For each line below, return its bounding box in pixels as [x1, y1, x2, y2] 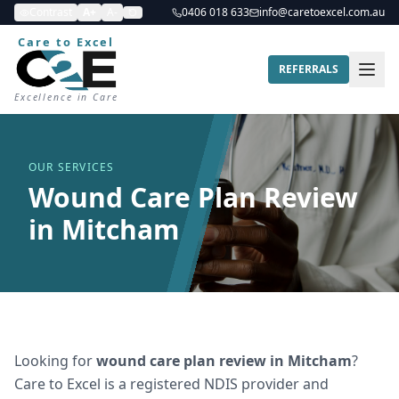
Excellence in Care [14, 91, 118, 103]
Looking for [14, 351, 96, 370]
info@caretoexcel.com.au [259, 4, 385, 20]
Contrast [29, 4, 72, 20]
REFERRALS [279, 61, 338, 77]
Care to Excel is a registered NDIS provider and [14, 374, 329, 394]
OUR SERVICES [28, 159, 115, 175]
